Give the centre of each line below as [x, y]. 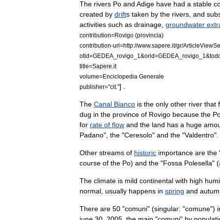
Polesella [198, 163]
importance [176, 153]
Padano [92, 135]
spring [175, 191]
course [90, 163]
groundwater [185, 25]
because [186, 114]
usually [116, 191]
